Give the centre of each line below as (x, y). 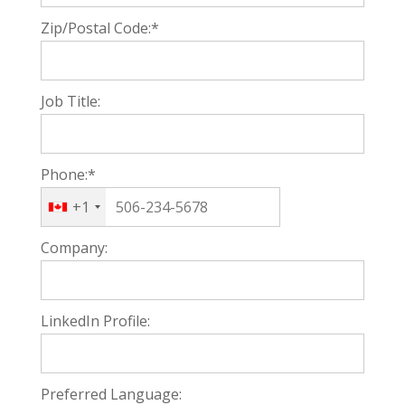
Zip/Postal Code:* (99, 28)
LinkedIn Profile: (95, 321)
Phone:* (68, 174)
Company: (74, 248)
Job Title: (70, 101)
